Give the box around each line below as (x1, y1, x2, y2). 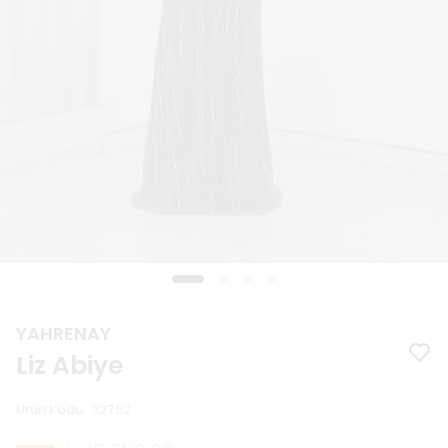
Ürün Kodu (16, 400, 83, 419)
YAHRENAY (16, 321, 111, 346)
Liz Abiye (16, 348, 123, 383)
